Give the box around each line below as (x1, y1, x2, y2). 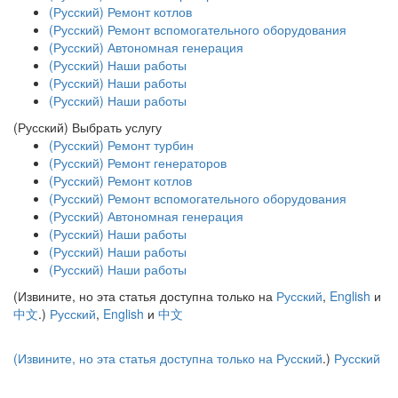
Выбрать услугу (72, 117, 162, 136)
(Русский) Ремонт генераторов (49, 153, 227, 171)
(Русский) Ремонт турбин (49, 135, 194, 154)
